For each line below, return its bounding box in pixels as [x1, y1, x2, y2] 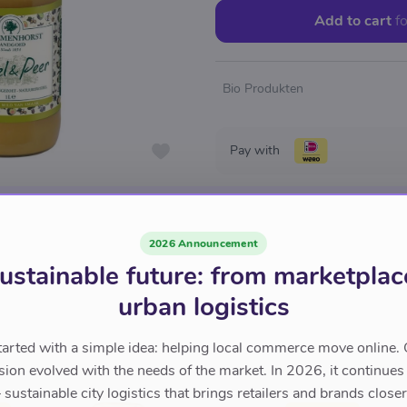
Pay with [230, 142, 280, 159]
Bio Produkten [223, 80, 303, 97]
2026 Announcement [148, 236, 259, 251]
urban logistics [117, 290, 290, 324]
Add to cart [313, 11, 392, 31]
